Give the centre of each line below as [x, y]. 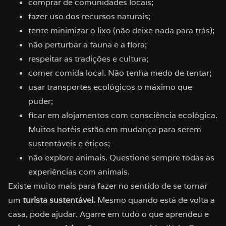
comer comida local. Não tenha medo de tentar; [120, 73]
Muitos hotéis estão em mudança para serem [115, 129]
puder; [41, 101]
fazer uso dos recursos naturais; [89, 16]
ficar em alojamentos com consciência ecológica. [123, 115]
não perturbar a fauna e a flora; [88, 44]
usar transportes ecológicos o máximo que [110, 87]
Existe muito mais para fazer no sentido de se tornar [108, 186]
